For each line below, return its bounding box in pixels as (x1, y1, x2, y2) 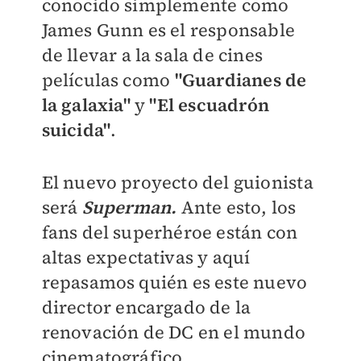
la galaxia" (41, 93, 131, 117)
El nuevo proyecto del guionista (41, 170, 313, 194)
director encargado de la (41, 295, 251, 319)
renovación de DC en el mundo (41, 320, 306, 344)
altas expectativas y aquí (41, 245, 251, 269)
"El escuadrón (149, 93, 269, 117)
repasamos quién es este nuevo (41, 270, 308, 294)
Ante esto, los (176, 195, 297, 219)
